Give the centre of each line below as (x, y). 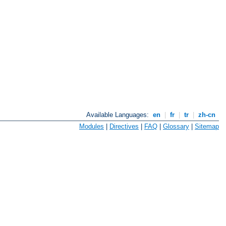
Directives (124, 126)
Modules (92, 126)
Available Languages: (119, 115)
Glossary (176, 126)
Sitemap (207, 126)
